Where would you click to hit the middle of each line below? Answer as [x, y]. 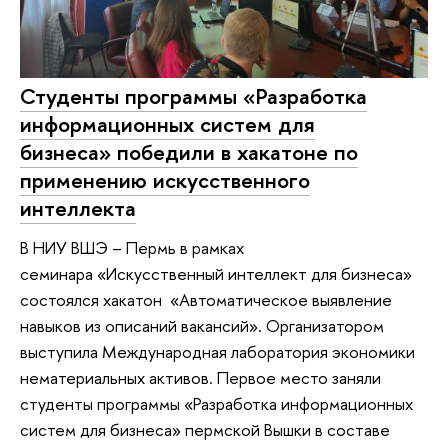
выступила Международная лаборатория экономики [217, 352]
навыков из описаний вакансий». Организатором [202, 326]
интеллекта [78, 207]
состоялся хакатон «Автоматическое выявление [206, 300]
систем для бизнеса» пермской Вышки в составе [205, 430]
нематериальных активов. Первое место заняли [200, 378]
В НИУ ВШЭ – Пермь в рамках [132, 248]
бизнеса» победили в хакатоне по [189, 151]
